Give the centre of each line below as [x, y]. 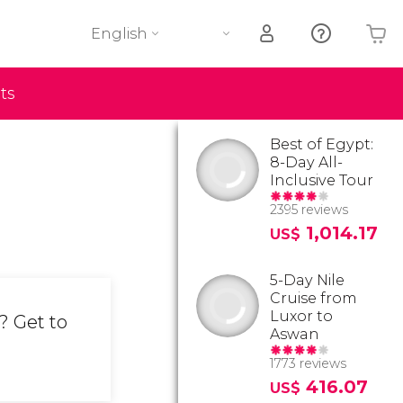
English [119, 34]
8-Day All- [306, 162]
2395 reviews [309, 210]
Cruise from [313, 298]
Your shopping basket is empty [269, 98]
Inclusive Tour [322, 180]
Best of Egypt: [322, 144]
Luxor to [301, 316]
